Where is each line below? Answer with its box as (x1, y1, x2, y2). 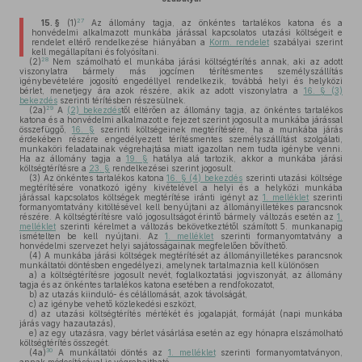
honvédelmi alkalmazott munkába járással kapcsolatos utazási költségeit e (31, 27, 343, 37)
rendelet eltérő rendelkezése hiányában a (31, 37, 209, 47)
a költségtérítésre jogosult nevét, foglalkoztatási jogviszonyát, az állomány (37, 270, 343, 280)
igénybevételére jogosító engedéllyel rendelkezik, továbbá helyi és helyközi (19, 76, 343, 86)
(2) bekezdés (67, 105, 121, 115)
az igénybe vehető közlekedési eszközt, (36, 299, 196, 309)
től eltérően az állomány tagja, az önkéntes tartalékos (121, 105, 343, 115)
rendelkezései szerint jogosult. (110, 163, 234, 173)
